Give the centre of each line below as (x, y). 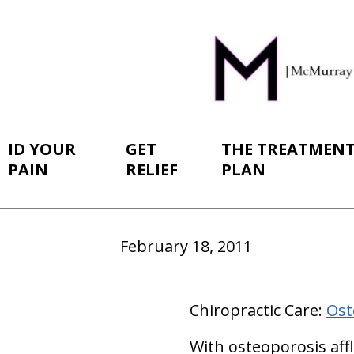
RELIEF (152, 169)
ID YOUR (41, 149)
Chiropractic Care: (258, 310)
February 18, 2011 (186, 246)
